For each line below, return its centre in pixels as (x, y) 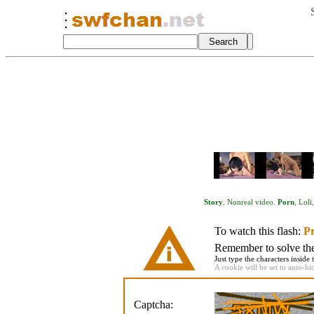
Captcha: (153, 305)
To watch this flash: (259, 231)
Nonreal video (250, 202)
